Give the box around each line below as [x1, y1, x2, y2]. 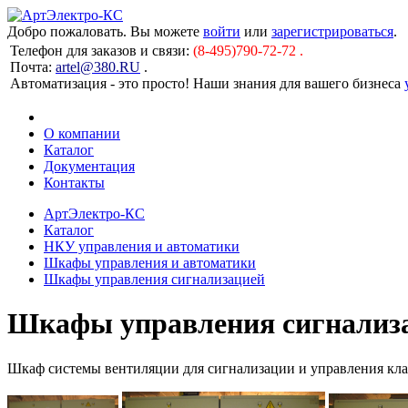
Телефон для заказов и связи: [10, 43, 189, 58]
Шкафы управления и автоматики [44, 255, 256, 270]
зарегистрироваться [271, 24, 393, 39]
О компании [44, 126, 120, 141]
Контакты [44, 175, 105, 190]
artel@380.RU [56, 59, 140, 75]
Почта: [10, 59, 56, 75]
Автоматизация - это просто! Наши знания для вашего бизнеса [10, 76, 404, 91]
